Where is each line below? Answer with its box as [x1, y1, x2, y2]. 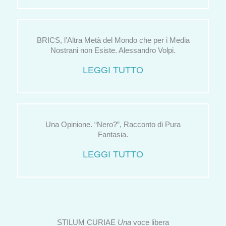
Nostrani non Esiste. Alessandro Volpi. [50, 46, 176, 54]
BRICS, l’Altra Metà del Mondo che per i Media [36, 36, 190, 44]
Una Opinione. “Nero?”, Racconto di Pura [45, 120, 181, 129]
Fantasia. [98, 130, 128, 139]
